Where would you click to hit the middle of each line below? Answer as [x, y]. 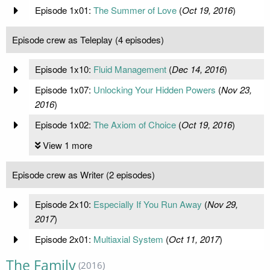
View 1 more [67, 145]
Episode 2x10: [64, 204]
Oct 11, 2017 [194, 239]
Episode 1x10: [64, 69]
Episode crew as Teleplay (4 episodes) [88, 40]
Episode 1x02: [64, 125]
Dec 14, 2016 [198, 69]
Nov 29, [222, 204]
